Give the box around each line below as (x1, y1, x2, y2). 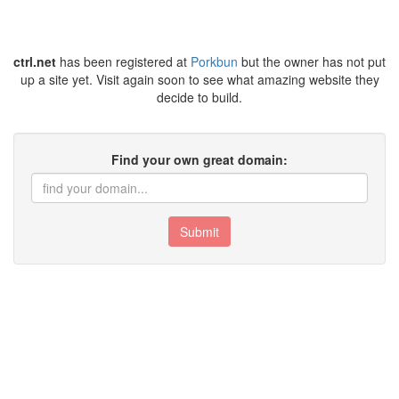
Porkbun (191, 53, 238, 70)
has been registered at (56, 53, 191, 70)
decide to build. (157, 88, 242, 106)
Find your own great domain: (111, 151, 288, 168)
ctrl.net (13, 53, 56, 70)
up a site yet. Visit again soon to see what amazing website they (20, 70, 379, 88)
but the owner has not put (238, 53, 386, 70)
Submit (180, 223, 219, 240)
